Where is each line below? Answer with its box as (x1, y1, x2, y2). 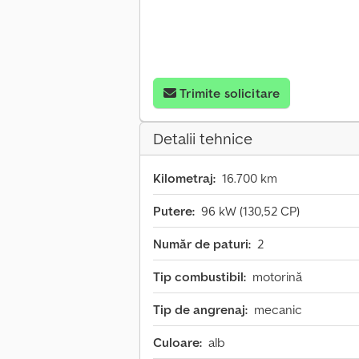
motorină (252, 268, 302, 285)
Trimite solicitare (179, 85, 280, 102)
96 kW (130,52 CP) (201, 203, 300, 220)
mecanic (254, 301, 302, 318)
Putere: (153, 203, 195, 220)
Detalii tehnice (153, 128, 252, 150)
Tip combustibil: (153, 268, 246, 285)
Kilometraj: (153, 170, 216, 187)
